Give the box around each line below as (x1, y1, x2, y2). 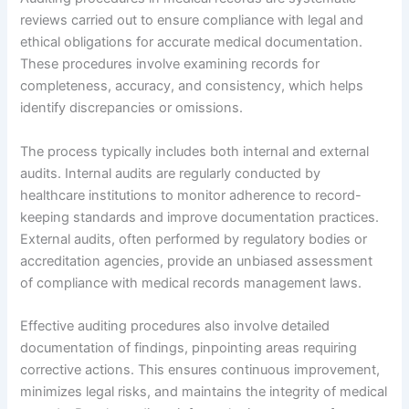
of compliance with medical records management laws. (20, 274, 362, 291)
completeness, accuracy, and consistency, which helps (20, 78, 364, 95)
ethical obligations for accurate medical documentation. (20, 34, 363, 51)
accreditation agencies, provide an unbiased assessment (20, 252, 373, 269)
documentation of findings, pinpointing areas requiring (20, 340, 358, 357)
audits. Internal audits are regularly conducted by (20, 164, 321, 182)
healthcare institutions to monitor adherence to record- (20, 186, 362, 204)
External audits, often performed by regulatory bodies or (20, 230, 368, 247)
